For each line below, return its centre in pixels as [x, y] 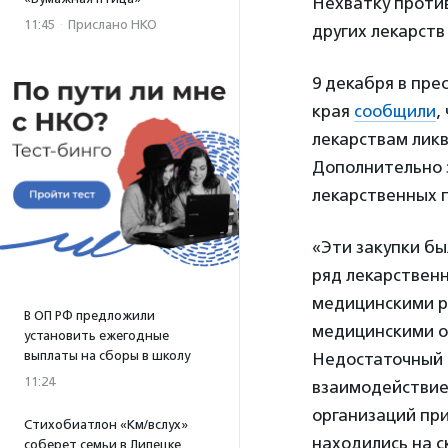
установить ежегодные [96, 335]
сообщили [395, 111]
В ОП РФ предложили [89, 315]
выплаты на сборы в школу [107, 355]
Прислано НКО [112, 24]
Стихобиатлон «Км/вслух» [106, 424]
